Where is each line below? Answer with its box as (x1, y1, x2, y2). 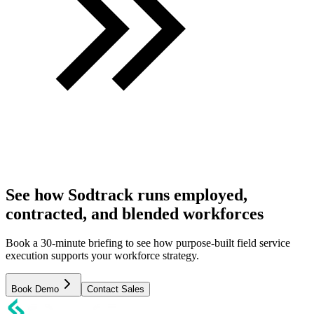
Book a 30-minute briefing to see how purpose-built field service (6, 237, 290, 250)
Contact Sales (87, 284, 144, 295)
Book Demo (11, 284, 59, 295)
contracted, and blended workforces (6, 204, 264, 223)
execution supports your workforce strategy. (6, 250, 199, 262)
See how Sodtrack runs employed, (6, 185, 247, 204)
